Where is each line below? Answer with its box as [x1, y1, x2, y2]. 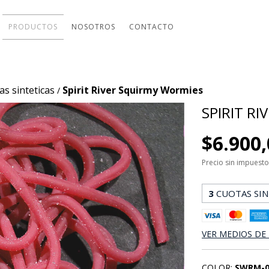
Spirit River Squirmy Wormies [62, 83, 203, 97]
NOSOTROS [71, 22, 116, 32]
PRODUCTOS [8, 22, 58, 32]
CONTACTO [129, 22, 175, 32]
